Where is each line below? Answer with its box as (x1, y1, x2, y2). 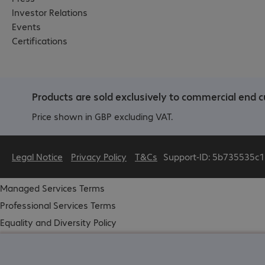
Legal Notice (12, 150, 63, 163)
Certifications (12, 34, 67, 47)
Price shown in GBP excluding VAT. (32, 109, 173, 122)
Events (12, 20, 41, 33)
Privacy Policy (71, 150, 127, 163)
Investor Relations (12, 5, 88, 18)
